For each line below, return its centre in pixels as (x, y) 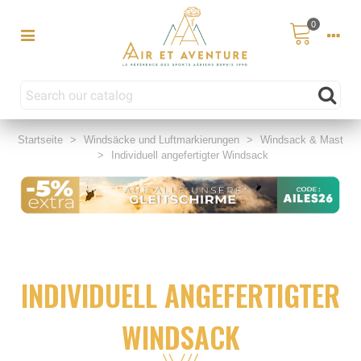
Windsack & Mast (302, 140)
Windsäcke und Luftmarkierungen (162, 140)
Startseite (40, 140)
